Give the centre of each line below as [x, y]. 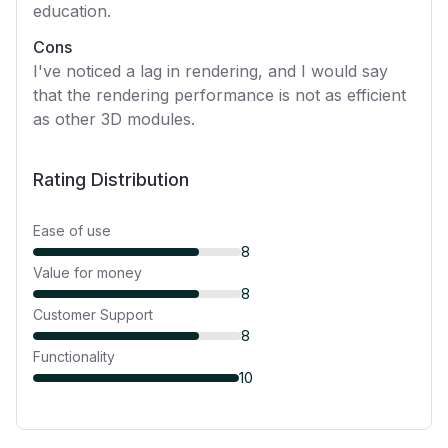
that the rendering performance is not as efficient [219, 95]
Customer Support [93, 314]
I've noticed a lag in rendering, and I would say [210, 71]
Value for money [87, 272]
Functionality [74, 356]
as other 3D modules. [114, 119]
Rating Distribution [111, 179]
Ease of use [72, 230]
